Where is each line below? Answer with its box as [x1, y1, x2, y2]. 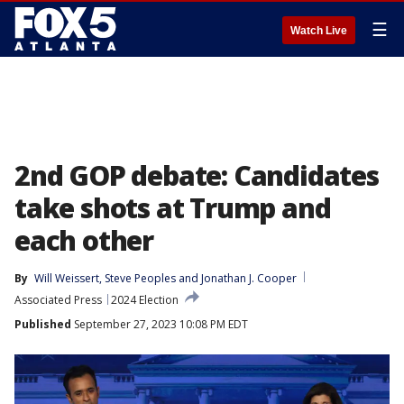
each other [14, 222, 154, 259]
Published [14, 317, 71, 332]
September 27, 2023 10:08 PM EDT [71, 317, 248, 332]
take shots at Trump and [14, 189, 331, 226]
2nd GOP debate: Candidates [14, 157, 379, 194]
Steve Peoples [105, 271, 176, 286]
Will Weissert [34, 271, 99, 286]
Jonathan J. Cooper [201, 271, 297, 286]
